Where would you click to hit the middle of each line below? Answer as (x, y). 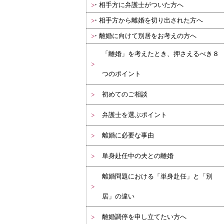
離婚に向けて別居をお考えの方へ (148, 36)
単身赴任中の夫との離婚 (138, 156)
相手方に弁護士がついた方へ (141, 5)
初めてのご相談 (125, 94)
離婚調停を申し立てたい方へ (144, 217)
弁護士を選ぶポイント (134, 115)
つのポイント (121, 74)
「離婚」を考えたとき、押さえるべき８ (160, 54)
